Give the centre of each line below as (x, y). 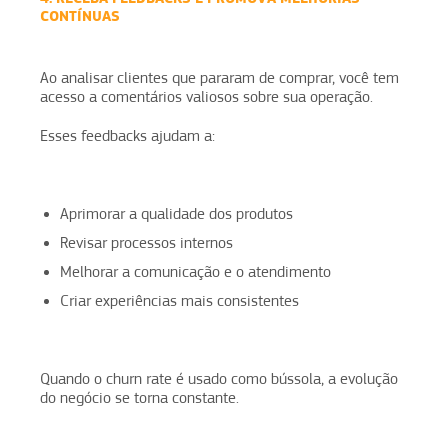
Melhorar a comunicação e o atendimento (195, 271)
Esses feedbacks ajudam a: (127, 135)
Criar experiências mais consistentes (179, 300)
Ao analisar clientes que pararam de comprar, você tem (219, 77)
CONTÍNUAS (80, 15)
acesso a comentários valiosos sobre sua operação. (206, 96)
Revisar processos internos (146, 242)
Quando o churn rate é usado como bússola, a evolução (219, 378)
